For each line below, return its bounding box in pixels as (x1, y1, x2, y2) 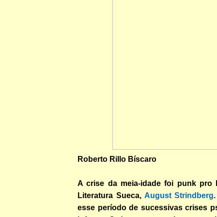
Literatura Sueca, (77, 191, 144, 200)
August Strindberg (144, 191, 214, 200)
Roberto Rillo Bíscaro (77, 155, 156, 163)
